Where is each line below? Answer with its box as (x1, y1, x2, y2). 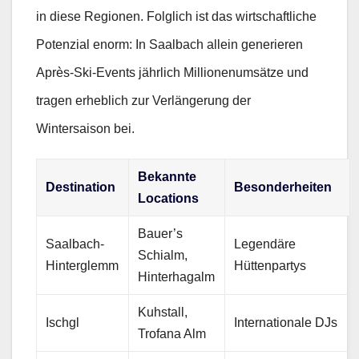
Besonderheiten (234, 179, 333, 194)
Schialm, (138, 248, 188, 262)
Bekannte (138, 169, 197, 184)
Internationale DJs (234, 315, 338, 329)
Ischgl (46, 315, 80, 329)
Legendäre (234, 236, 296, 251)
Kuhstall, (138, 305, 188, 319)
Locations (138, 191, 200, 205)
